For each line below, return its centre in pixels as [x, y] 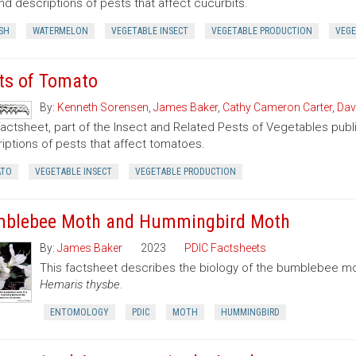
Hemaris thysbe [79, 284]
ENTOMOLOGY [79, 312]
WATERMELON [60, 31]
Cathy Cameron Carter [277, 107]
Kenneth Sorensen [103, 107]
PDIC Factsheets [225, 248]
